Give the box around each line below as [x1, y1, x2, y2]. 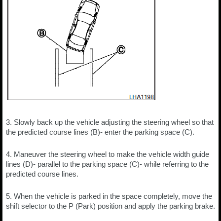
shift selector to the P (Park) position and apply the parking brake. [6, 202, 215, 210]
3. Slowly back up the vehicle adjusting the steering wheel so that [6, 118, 214, 126]
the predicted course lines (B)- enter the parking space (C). [6, 128, 194, 136]
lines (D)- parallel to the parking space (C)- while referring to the [6, 160, 209, 168]
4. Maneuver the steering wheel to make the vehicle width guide [6, 150, 209, 158]
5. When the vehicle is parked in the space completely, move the [6, 192, 212, 200]
